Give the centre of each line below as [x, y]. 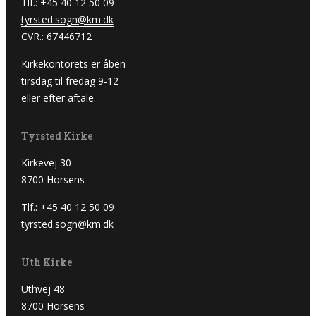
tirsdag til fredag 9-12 [69, 81]
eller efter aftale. [58, 98]
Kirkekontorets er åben [73, 64]
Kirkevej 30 [46, 163]
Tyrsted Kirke [57, 136]
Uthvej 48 [43, 289]
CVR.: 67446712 [56, 37]
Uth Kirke [47, 262]
